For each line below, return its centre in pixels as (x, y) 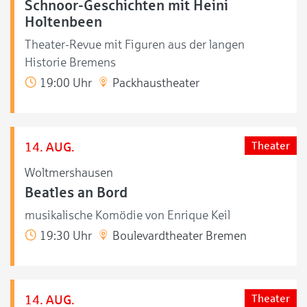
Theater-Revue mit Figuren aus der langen (135, 44)
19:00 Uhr (64, 83)
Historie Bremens (70, 62)
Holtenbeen (63, 22)
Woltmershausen (69, 172)
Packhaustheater (155, 83)
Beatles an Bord (76, 192)
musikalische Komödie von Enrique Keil (127, 215)
